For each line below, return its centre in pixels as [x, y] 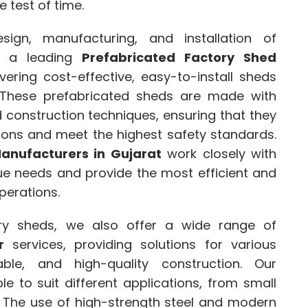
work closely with [219, 154]
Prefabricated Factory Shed [179, 58]
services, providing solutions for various [140, 245]
